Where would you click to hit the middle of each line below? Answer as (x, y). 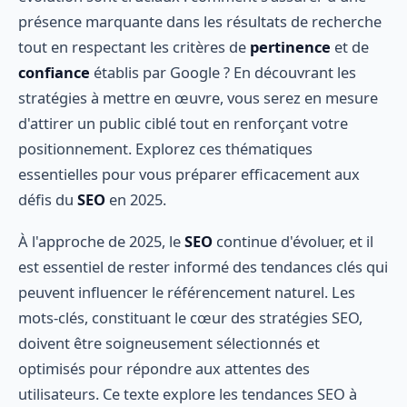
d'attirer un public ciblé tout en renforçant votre (183, 124)
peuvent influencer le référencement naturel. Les (187, 292)
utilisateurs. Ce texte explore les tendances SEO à (188, 393)
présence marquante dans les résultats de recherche (200, 22)
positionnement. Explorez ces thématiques (165, 149)
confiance (54, 73)
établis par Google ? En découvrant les (223, 73)
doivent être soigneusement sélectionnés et (169, 342)
